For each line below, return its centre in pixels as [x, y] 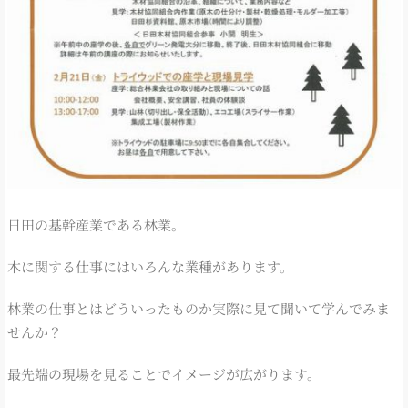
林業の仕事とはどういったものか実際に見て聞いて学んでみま [199, 308]
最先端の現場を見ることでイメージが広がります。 [164, 373]
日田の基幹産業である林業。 [96, 224]
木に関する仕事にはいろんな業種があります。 [150, 266]
